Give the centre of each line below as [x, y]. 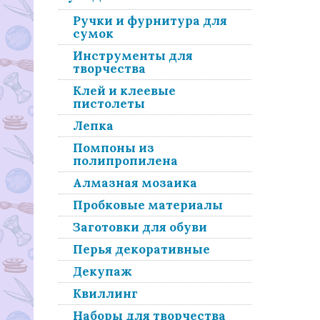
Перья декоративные [141, 249]
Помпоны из [114, 148]
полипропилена [125, 161]
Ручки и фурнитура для [150, 21]
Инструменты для [133, 56]
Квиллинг [105, 294]
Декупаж [102, 271]
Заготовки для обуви [140, 227]
